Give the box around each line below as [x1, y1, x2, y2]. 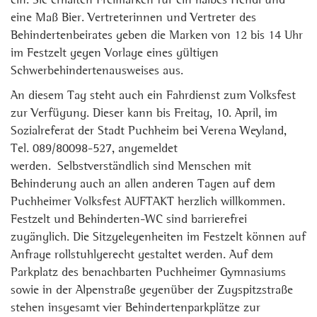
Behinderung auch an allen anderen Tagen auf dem [11, 178, 275, 191]
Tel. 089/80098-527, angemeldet [11, 142, 178, 156]
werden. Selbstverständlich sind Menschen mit [11, 160, 251, 173]
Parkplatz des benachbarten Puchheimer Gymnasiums [11, 266, 286, 279]
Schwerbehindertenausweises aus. [11, 64, 183, 78]
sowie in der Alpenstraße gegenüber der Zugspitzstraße [11, 284, 293, 297]
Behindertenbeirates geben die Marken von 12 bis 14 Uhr [11, 29, 303, 42]
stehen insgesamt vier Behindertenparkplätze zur [11, 301, 260, 315]
